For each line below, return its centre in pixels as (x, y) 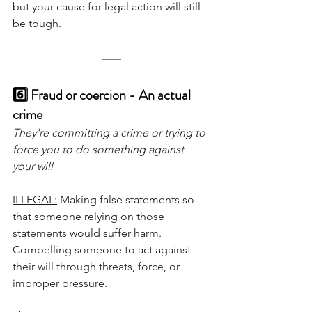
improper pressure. (60, 283)
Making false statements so (127, 200)
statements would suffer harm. (88, 233)
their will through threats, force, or (97, 267)
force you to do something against (100, 150)
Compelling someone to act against (103, 250)
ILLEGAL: (35, 200)
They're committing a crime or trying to (110, 133)
